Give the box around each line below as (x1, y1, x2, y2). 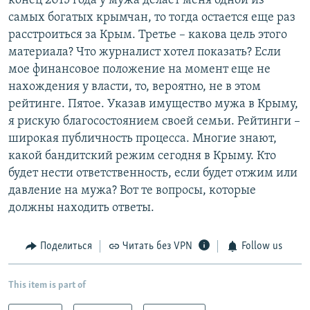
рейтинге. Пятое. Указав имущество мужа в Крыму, (8, 98, 298, 111)
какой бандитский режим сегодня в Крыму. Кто (8, 149, 276, 163)
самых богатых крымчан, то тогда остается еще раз (8, 11, 295, 25)
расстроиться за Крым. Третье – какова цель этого (8, 28, 287, 42)
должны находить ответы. (8, 201, 154, 215)
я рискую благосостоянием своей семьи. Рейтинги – (8, 115, 300, 129)
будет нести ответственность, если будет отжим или (8, 167, 298, 181)
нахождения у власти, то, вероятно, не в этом (8, 80, 261, 94)
